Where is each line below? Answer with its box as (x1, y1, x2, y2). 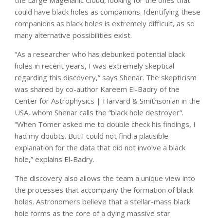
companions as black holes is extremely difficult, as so (15, 18, 195, 28)
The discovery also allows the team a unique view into (15, 173, 195, 183)
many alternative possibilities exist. (15, 30, 132, 40)
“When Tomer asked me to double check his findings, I (15, 119, 196, 129)
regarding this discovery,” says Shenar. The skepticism (15, 72, 197, 82)
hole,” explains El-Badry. (15, 154, 94, 164)
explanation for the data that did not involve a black (15, 142, 185, 152)
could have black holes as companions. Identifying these (15, 6, 200, 17)
